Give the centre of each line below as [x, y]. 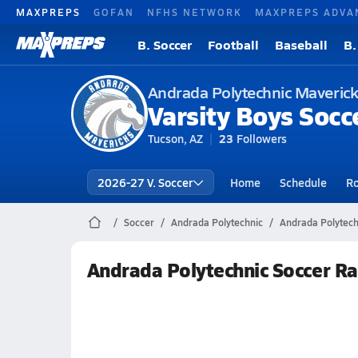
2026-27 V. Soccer [145, 182]
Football [233, 44]
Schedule [303, 182]
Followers [261, 138]
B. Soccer [165, 44]
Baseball [301, 44]
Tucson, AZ [175, 138]
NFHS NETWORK [195, 12]
